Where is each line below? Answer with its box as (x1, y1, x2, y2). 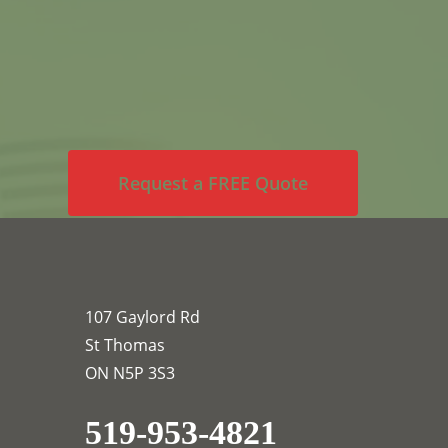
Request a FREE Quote (117, 170, 308, 195)
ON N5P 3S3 (84, 362, 175, 385)
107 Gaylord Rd (84, 306, 200, 329)
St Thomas (84, 334, 165, 357)
